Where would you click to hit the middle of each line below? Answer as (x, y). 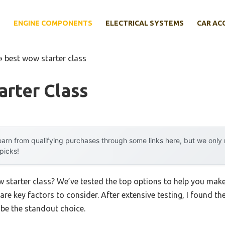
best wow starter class (45, 58)
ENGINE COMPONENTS (53, 23)
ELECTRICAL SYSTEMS (145, 23)
